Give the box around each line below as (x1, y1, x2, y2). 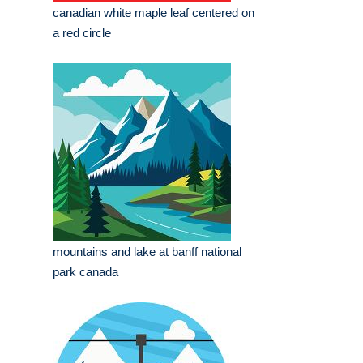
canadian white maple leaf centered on (53, 6, 254, 20)
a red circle (53, 26, 111, 41)
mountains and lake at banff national (53, 245, 241, 259)
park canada (53, 265, 118, 280)
